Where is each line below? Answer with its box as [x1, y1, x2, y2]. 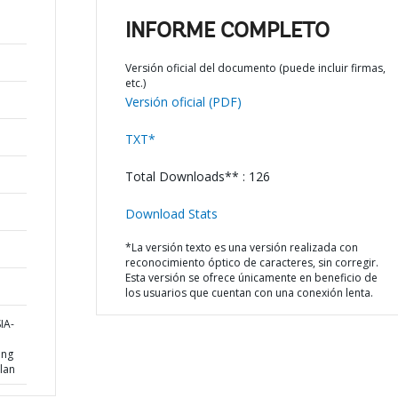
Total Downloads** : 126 [124, 168, 270, 185]
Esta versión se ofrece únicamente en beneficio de [124, 270, 378, 285]
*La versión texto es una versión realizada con [124, 240, 358, 255]
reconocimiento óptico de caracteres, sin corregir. [124, 255, 378, 270]
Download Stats [124, 205, 218, 222]
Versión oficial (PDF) [124, 93, 242, 110]
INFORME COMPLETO [124, 21, 330, 43]
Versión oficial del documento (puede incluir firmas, [124, 60, 386, 76]
